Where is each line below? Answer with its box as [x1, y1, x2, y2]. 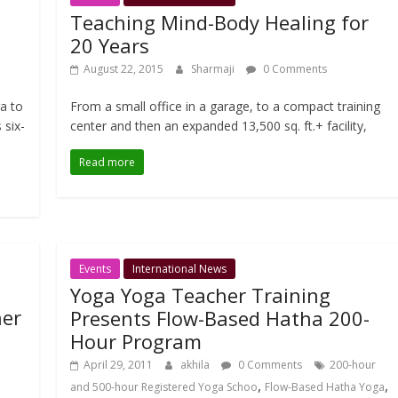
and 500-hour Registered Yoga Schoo [70, 379, 259, 395]
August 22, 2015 [84, 61, 164, 77]
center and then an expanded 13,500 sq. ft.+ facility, [70, 117, 368, 135]
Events [79, 261, 112, 277]
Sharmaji [191, 61, 238, 77]
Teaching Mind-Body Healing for [70, 9, 370, 36]
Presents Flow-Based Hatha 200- [70, 305, 370, 332]
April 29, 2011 [84, 357, 154, 373]
